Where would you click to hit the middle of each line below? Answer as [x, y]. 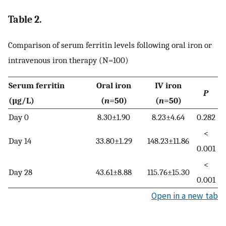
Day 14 [20, 140]
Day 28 [20, 172]
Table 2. [25, 20]
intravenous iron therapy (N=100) [68, 60]
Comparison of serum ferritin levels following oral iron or [110, 45]
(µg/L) [21, 100]
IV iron [168, 85]
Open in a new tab [185, 195]
